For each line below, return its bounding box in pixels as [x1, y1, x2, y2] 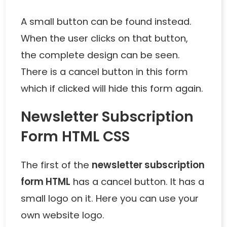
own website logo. [21, 209, 107, 222]
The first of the [21, 159, 92, 172]
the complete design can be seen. [21, 49, 180, 62]
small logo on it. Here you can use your [21, 192, 199, 205]
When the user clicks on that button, [21, 32, 188, 45]
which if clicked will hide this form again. [21, 82, 204, 95]
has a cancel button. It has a [70, 175, 205, 188]
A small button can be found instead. [21, 15, 192, 28]
